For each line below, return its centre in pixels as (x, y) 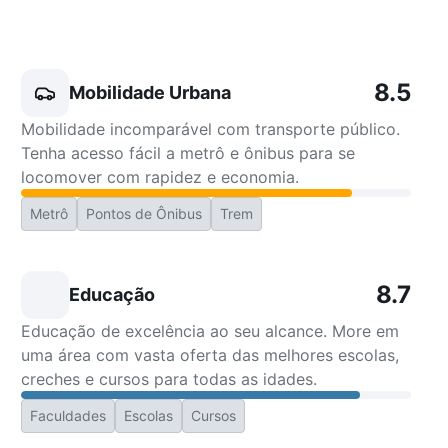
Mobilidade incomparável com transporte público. (211, 129)
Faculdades (68, 415)
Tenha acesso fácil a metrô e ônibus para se (188, 153)
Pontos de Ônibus (144, 213)
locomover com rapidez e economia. (160, 177)
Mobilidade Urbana (150, 92)
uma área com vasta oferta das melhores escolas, (210, 355)
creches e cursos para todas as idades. (169, 379)
